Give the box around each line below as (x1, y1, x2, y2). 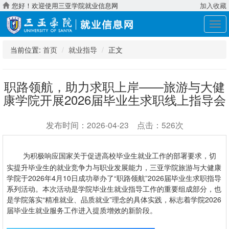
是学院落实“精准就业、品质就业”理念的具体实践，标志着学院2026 (7, 194, 221, 205)
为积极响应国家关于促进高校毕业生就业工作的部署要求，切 (23, 150, 216, 161)
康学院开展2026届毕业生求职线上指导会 (3, 90, 226, 109)
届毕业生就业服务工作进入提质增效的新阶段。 (7, 205, 157, 216)
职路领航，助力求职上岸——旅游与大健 (4, 77, 225, 96)
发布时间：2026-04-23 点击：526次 (45, 119, 184, 131)
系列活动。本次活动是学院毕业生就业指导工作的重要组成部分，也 (7, 184, 221, 194)
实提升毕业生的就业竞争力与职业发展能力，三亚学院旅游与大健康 (7, 162, 221, 173)
